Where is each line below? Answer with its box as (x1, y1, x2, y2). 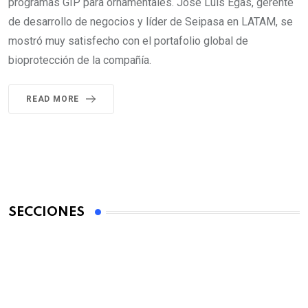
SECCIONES (8, 206, 85, 219)
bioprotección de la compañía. (8, 54, 151, 67)
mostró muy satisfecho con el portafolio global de (8, 34, 248, 48)
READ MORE (26, 94, 80, 104)
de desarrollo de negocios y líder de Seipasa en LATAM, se (8, 15, 293, 29)
